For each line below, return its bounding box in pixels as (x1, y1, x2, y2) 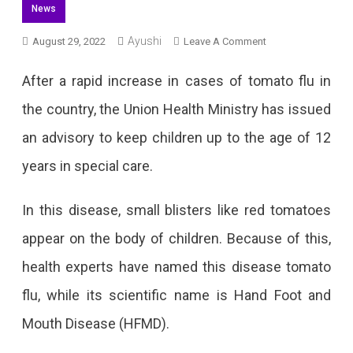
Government (265, 222, 321, 234)
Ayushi (127, 35, 162, 47)
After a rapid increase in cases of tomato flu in (21, 72, 332, 89)
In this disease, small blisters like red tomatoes (21, 202, 332, 218)
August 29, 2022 (32, 35, 106, 47)
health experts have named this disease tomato (21, 258, 332, 275)
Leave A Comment (183, 35, 266, 47)
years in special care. (21, 158, 156, 174)
